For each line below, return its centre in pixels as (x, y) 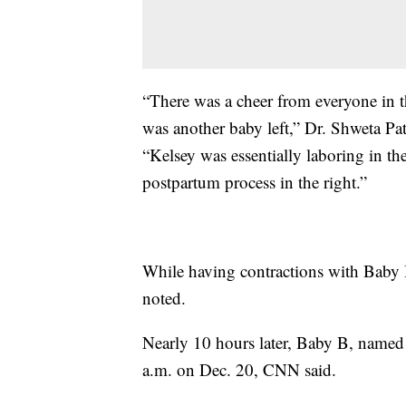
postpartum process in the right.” (255, 182)
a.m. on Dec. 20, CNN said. (239, 370)
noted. (164, 298)
